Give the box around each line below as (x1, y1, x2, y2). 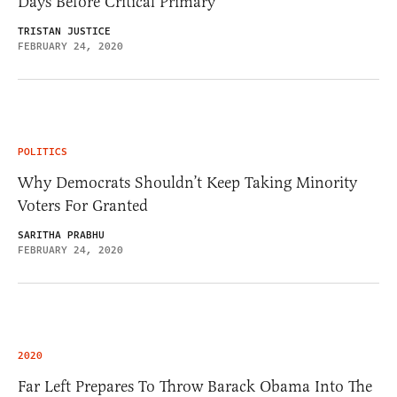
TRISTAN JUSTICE (18, 24, 111, 40)
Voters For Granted (18, 196, 148, 216)
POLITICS (18, 144, 67, 160)
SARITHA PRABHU (18, 228, 105, 244)
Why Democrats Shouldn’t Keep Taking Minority (18, 173, 357, 193)
